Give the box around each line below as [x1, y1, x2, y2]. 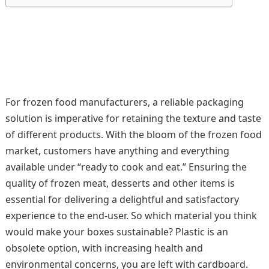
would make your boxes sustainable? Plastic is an [5, 225, 228, 238]
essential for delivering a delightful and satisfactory [5, 193, 239, 206]
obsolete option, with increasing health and [5, 241, 203, 255]
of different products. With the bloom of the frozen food [5, 128, 262, 141]
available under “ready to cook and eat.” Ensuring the [5, 160, 247, 174]
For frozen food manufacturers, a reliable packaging [5, 95, 244, 109]
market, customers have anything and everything [5, 144, 229, 157]
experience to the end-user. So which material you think [5, 209, 257, 222]
